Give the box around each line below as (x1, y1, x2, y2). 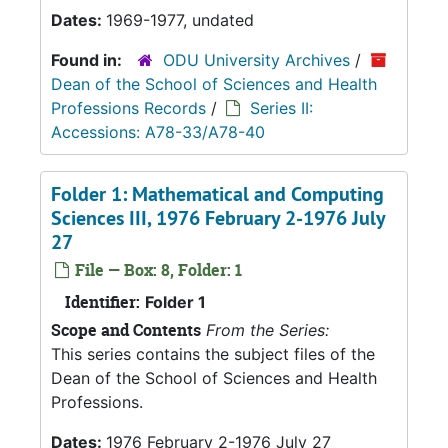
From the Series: (206, 320, 329, 340)
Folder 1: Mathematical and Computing (51, 181, 384, 207)
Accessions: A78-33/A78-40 (51, 122, 265, 142)
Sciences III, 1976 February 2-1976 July (51, 205, 385, 231)
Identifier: (65, 291, 140, 313)
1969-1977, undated (106, 10, 254, 30)
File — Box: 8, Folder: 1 (71, 259, 242, 281)
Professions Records (51, 98, 206, 118)
